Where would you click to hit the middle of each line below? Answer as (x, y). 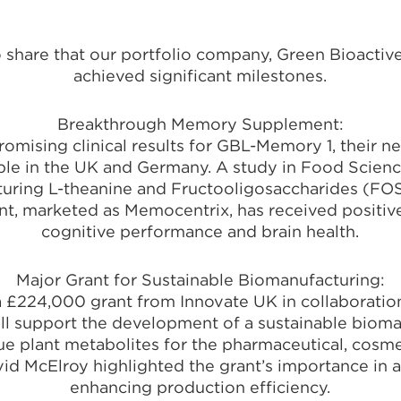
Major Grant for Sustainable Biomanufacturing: (200, 280)
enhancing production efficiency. (200, 387)
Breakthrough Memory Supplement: (200, 124)
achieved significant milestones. (200, 76)
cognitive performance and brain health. (200, 231)
